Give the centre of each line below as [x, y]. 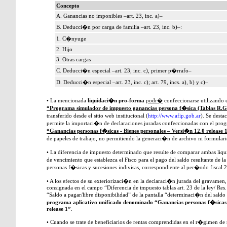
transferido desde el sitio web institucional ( [97, 116]
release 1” [59, 209]
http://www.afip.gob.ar [174, 116]
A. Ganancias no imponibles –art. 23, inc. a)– [109, 16]
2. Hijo [66, 49]
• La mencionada [67, 100]
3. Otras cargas [75, 59]
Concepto [68, 6]
